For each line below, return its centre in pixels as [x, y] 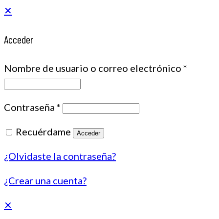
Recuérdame [43, 131]
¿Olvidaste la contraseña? [60, 156]
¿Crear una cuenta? [45, 180]
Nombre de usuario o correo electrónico [94, 68]
